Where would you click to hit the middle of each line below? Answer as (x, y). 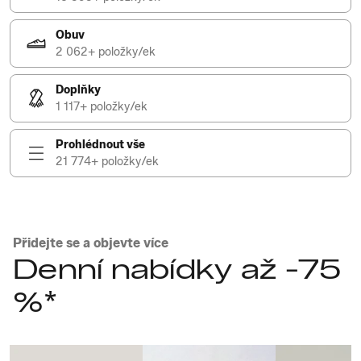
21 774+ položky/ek (107, 162)
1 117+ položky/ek (102, 107)
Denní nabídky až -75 (177, 269)
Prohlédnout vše (100, 145)
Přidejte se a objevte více (91, 243)
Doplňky (78, 90)
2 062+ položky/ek (106, 52)
